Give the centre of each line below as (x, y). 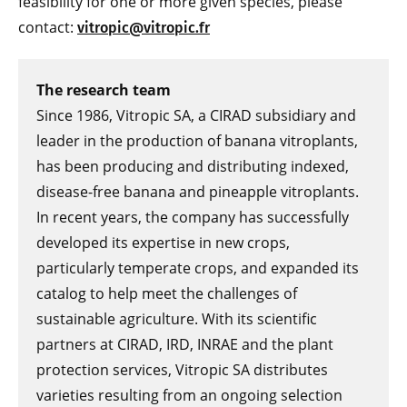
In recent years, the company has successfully (193, 218)
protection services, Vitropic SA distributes (182, 370)
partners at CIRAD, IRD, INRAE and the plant (185, 345)
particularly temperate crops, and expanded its (198, 268)
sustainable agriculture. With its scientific (177, 319)
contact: (48, 28)
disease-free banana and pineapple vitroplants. (198, 192)
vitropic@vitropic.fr (144, 28)
